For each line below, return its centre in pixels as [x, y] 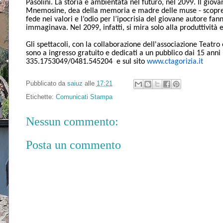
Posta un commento [73, 145]
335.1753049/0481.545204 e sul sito [86, 62]
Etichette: [41, 97]
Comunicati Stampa [84, 97]
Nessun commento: [72, 122]
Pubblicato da [46, 84]
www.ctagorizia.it [175, 62]
